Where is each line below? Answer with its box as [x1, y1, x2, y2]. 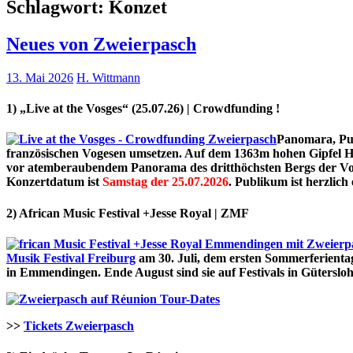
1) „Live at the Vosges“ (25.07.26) [6, 101, 187, 115]
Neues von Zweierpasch [6, 33, 196, 54]
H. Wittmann [76, 70, 140, 84]
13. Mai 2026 [6, 70, 73, 84]
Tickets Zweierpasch [24, 318, 134, 333]
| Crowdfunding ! [187, 101, 280, 115]
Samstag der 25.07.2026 [102, 175, 229, 189]
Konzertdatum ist [6, 175, 102, 189]
